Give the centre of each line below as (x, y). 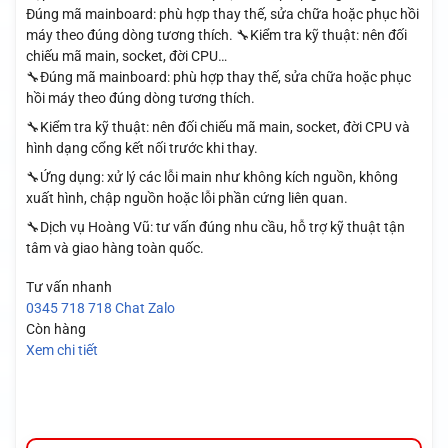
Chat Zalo (144, 307)
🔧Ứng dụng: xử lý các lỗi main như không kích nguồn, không (211, 176)
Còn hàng (55, 328)
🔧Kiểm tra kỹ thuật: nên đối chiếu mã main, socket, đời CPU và (217, 126)
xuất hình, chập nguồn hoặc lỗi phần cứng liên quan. (186, 197)
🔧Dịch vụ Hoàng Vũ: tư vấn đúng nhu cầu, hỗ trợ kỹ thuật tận (215, 227)
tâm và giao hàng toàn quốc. (114, 248)
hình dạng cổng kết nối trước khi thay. (141, 147)
